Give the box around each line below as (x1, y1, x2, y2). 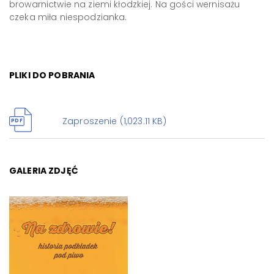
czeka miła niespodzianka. (9, 11, 127, 23)
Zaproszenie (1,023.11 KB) (62, 114, 167, 127)
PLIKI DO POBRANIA (9, 69, 95, 81)
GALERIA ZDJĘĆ (9, 164, 78, 177)
